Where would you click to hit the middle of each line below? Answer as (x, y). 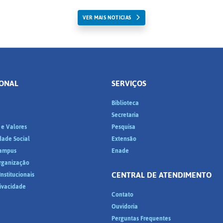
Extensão (124, 139)
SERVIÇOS (129, 83)
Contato (122, 195)
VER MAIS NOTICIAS (107, 18)
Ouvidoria (125, 207)
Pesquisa (123, 127)
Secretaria (125, 115)
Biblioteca (125, 103)
